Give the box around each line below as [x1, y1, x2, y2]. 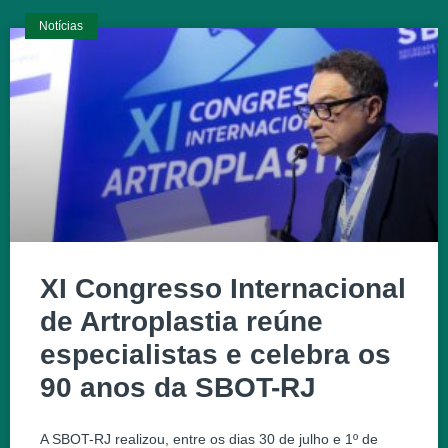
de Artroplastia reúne [40, 306, 323, 338]
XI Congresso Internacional [40, 273, 406, 305]
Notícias [39, 19, 84, 34]
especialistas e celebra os [40, 339, 391, 371]
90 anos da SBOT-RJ [40, 372, 316, 404]
